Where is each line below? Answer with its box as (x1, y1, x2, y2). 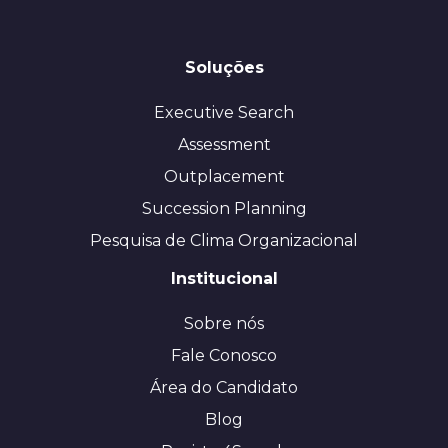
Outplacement (163, 166, 285, 186)
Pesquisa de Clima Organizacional (90, 230, 358, 250)
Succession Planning (141, 198, 307, 218)
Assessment (177, 134, 271, 154)
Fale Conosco (171, 345, 277, 365)
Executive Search (154, 102, 294, 122)
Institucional (170, 268, 278, 288)
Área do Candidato (150, 377, 298, 397)
